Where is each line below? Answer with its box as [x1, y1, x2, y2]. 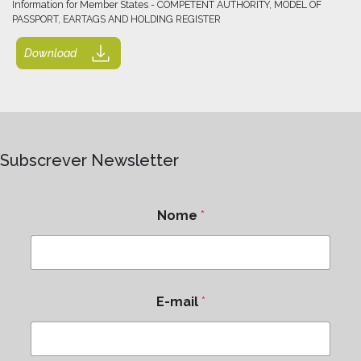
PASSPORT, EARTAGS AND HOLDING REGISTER [12, 13, 221, 25]
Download [24, 46, 77, 60]
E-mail [156, 294, 201, 309]
